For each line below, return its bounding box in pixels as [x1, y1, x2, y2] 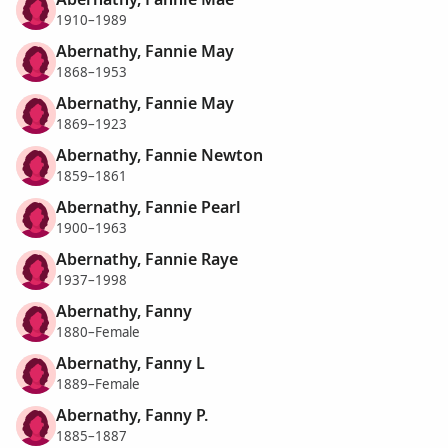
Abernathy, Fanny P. [56, 404, 208, 427]
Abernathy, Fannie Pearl [56, 196, 241, 219]
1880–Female [56, 322, 140, 341]
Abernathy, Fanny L [56, 352, 205, 375]
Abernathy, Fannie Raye [56, 248, 238, 271]
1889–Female [56, 374, 140, 393]
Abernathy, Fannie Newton [56, 144, 263, 167]
